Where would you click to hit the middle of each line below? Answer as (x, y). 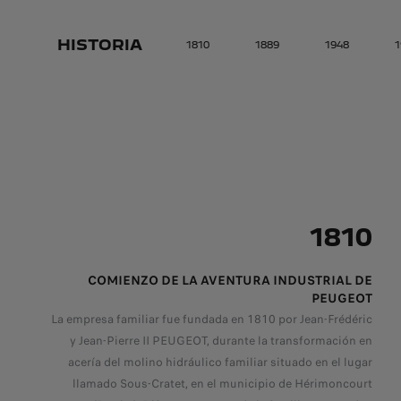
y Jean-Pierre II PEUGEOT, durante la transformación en (221, 340)
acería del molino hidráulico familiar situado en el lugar (220, 362)
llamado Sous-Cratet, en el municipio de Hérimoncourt (222, 383)
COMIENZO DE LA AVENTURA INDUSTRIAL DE (230, 280)
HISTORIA (100, 45)
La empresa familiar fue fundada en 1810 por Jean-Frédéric (212, 319)
